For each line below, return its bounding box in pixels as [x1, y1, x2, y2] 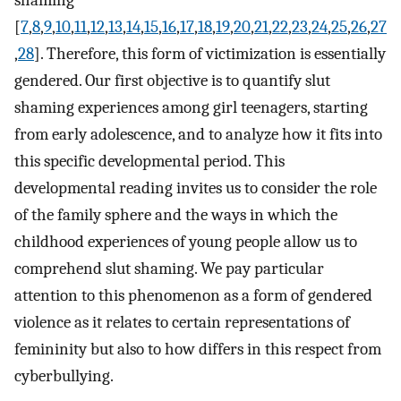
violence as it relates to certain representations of [14, 311, 350, 332]
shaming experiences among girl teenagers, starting [14, 97, 368, 117]
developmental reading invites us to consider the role [14, 177, 377, 198]
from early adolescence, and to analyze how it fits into [14, 124, 382, 144]
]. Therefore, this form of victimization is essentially [34, 43, 386, 64]
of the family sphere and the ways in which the [14, 204, 337, 225]
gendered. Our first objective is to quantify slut [14, 70, 330, 90]
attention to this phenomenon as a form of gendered [14, 285, 372, 305]
